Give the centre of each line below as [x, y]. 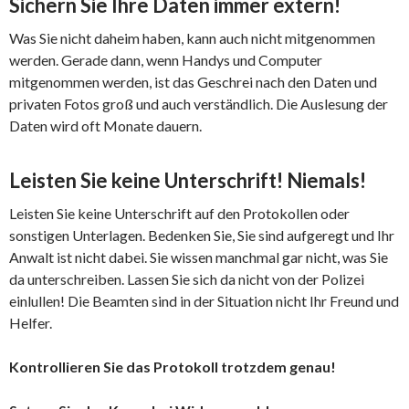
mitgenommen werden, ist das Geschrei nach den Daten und [193, 82]
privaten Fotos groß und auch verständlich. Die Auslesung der [199, 104]
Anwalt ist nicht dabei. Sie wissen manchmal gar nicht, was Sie [199, 257]
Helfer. [31, 323]
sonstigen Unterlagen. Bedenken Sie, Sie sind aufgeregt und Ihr [202, 236]
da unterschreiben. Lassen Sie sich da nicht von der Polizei [187, 279]
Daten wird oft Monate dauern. [105, 126]
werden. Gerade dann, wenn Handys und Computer [166, 60]
